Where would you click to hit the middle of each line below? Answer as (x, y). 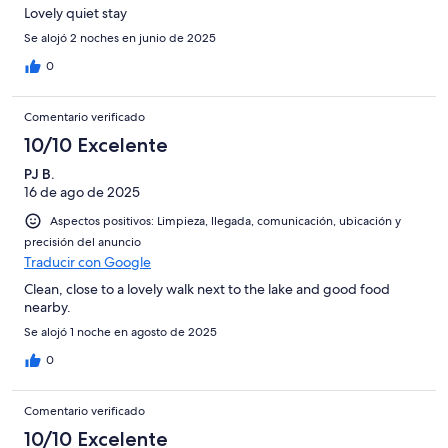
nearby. (47, 307)
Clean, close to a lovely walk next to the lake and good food (207, 289)
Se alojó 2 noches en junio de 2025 (120, 38)
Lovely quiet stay (75, 13)
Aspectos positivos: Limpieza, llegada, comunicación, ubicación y (225, 221)
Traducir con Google (87, 262)
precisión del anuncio (82, 242)
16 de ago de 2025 (82, 192)
